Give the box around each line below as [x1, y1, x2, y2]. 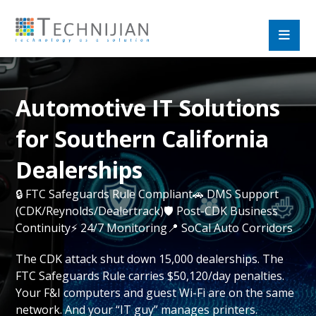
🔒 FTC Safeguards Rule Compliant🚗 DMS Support [16, 186, 279, 202]
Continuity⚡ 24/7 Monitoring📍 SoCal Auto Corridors [16, 220, 293, 236]
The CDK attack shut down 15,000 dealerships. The [16, 251, 284, 267]
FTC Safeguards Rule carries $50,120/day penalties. [16, 268, 285, 284]
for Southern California [16, 123, 269, 154]
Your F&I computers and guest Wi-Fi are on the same [16, 285, 295, 300]
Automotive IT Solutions [16, 92, 281, 123]
